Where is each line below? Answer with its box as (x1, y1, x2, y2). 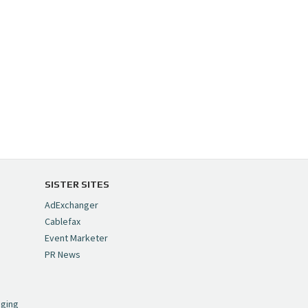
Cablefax (44, 215, 80, 228)
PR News (44, 248, 80, 261)
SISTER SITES (44, 179, 109, 190)
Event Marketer (44, 232, 108, 245)
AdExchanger (44, 199, 98, 212)
